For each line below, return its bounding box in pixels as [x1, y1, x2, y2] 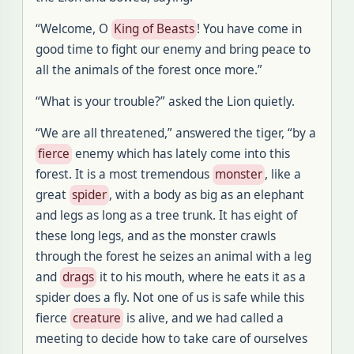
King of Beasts [114, 21, 194, 37]
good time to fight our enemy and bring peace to [36, 41, 311, 58]
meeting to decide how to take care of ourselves [36, 330, 307, 347]
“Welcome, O [36, 21, 111, 37]
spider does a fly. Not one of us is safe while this [36, 289, 304, 306]
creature [73, 310, 121, 326]
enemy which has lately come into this [72, 145, 290, 162]
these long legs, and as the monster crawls [36, 228, 276, 244]
